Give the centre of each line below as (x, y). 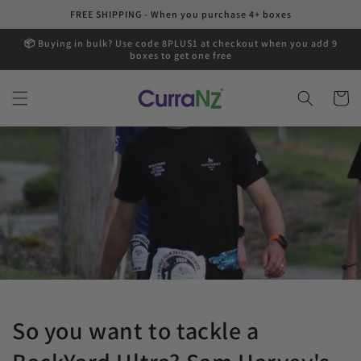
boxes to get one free (180, 55)
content (46, 23)
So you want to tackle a (136, 330)
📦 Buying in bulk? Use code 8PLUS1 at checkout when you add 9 (180, 43)
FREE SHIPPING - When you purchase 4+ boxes (180, 14)
